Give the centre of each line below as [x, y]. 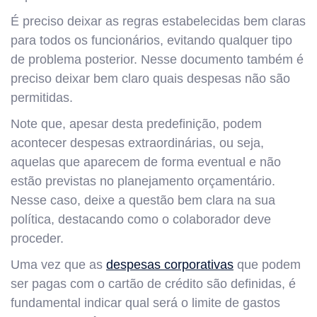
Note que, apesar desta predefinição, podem [136, 123]
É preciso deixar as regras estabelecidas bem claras [158, 21]
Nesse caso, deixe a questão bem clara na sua [143, 200]
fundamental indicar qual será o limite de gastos [145, 302]
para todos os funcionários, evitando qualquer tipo [151, 40]
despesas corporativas [170, 264]
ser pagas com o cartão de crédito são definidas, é [153, 283]
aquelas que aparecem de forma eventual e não [146, 162]
